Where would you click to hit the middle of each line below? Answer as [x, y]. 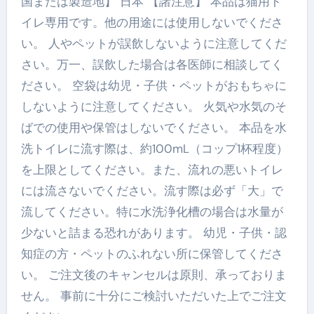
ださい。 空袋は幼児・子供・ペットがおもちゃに [153, 85]
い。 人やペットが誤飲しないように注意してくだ [153, 43]
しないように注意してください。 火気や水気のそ [153, 106]
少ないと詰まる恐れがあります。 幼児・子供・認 [153, 232]
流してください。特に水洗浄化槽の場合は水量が [152, 211]
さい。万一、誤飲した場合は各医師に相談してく [152, 64]
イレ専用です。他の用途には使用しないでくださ [152, 22]
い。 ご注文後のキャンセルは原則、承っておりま [153, 274]
